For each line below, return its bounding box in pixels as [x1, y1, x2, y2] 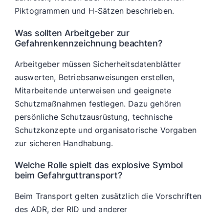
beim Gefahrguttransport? [15, 170, 122, 181]
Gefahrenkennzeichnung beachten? [15, 38, 162, 49]
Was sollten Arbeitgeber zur [15, 28, 130, 39]
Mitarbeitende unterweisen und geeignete [15, 85, 172, 95]
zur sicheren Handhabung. [15, 138, 113, 148]
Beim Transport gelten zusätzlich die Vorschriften [15, 191, 201, 201]
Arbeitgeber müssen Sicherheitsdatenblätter [15, 59, 181, 69]
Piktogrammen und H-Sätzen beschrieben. [15, 6, 175, 16]
